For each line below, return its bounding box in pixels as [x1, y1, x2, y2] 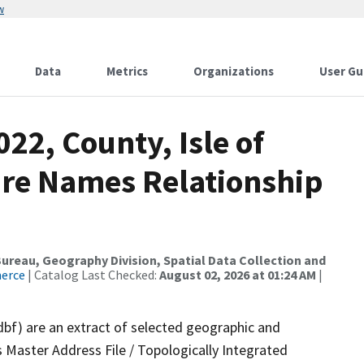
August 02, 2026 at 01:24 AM [159, 266, 316, 283]
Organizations [193, 63, 274, 79]
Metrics [106, 63, 148, 79]
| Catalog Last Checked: [25, 266, 159, 283]
